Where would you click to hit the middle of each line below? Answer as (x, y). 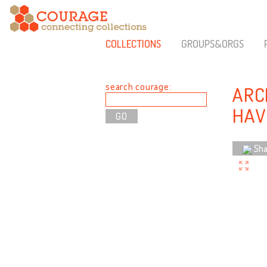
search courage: (139, 86)
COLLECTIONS (133, 44)
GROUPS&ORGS (212, 44)
